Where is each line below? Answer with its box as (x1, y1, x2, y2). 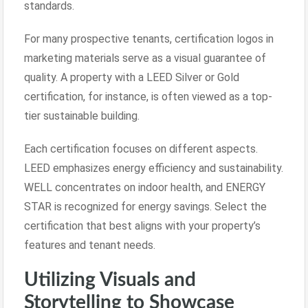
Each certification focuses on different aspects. (24, 142, 258, 155)
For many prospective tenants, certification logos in (24, 32, 274, 45)
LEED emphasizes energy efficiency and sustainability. (24, 161, 283, 175)
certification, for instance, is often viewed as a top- (24, 89, 272, 103)
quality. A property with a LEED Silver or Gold (24, 70, 239, 84)
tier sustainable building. (24, 109, 140, 122)
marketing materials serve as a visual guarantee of (24, 51, 266, 65)
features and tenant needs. (24, 238, 155, 252)
